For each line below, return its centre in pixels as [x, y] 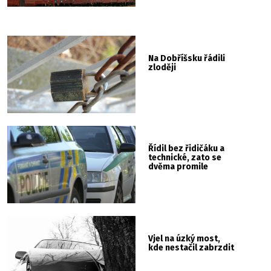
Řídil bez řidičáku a [187, 148]
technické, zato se [185, 157]
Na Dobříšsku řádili [187, 59]
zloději [162, 68]
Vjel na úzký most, [184, 238]
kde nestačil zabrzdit [191, 247]
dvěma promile [178, 166]
